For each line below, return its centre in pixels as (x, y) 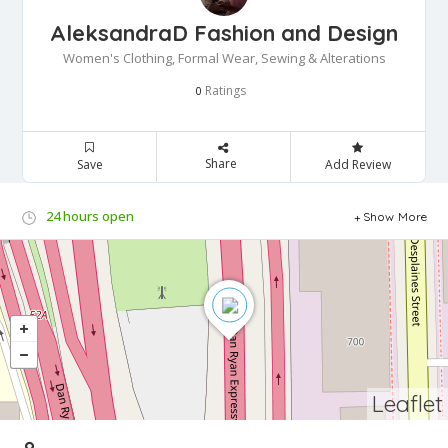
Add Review (357, 165)
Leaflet (407, 404)
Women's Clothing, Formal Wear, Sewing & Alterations (224, 58)
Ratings (224, 91)
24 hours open (90, 216)
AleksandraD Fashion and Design (224, 33)
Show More (395, 217)
